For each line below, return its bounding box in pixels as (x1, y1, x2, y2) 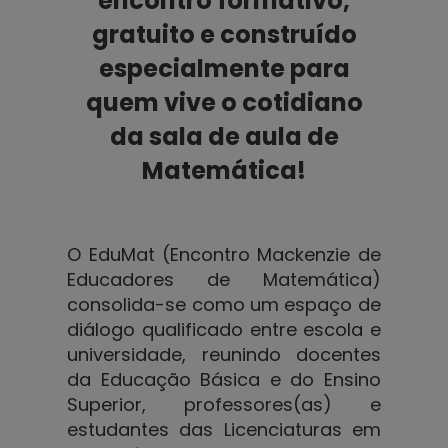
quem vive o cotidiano (85, 85, 363, 119)
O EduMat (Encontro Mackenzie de (67, 241, 381, 267)
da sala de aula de (109, 119, 339, 153)
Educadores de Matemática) (67, 266, 381, 292)
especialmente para (98, 51, 350, 85)
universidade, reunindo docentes (67, 341, 381, 367)
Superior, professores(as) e (67, 391, 381, 417)
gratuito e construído (91, 17, 357, 51)
